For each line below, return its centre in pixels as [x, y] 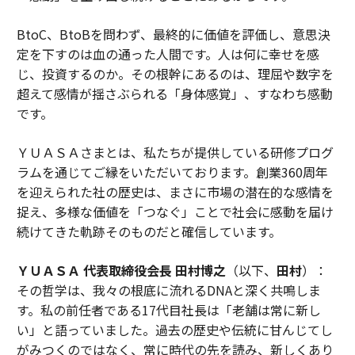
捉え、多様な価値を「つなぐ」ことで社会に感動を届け [175, 212]
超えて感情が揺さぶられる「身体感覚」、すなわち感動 [174, 94]
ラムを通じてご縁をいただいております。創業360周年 [172, 172]
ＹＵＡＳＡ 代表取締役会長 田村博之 [121, 271]
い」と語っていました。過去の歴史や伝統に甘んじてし [174, 330]
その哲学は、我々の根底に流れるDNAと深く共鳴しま [168, 290]
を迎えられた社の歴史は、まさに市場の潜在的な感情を [175, 192]
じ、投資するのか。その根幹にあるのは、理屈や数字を [175, 74]
